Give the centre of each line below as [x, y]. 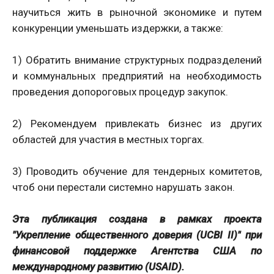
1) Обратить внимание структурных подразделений [137, 60]
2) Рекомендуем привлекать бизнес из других [137, 124]
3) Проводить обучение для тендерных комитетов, [137, 172]
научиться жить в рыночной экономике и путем [137, 13]
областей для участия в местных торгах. [108, 140]
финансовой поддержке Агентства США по [137, 251]
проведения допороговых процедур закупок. [120, 92]
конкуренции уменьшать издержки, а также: [118, 28]
